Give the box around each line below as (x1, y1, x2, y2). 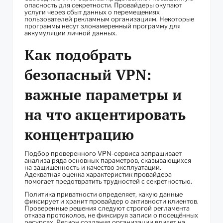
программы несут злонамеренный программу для (24, 22, 181, 30)
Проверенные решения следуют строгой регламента (24, 205, 190, 213)
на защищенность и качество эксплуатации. (24, 164, 161, 172)
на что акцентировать (24, 105, 186, 124)
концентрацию (24, 125, 134, 144)
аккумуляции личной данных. (24, 29, 117, 37)
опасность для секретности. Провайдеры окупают (24, 1, 182, 9)
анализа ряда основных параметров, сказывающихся (24, 157, 191, 165)
